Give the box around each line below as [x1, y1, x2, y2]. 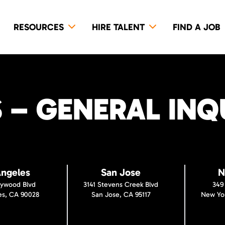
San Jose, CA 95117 [91, 190, 151, 199]
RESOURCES [13, 22, 64, 33]
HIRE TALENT [91, 22, 145, 33]
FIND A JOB [172, 22, 220, 33]
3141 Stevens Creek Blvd [83, 180, 159, 189]
